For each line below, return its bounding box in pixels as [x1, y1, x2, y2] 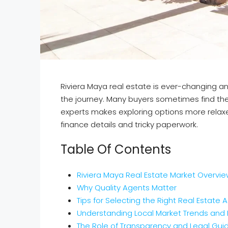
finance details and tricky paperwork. [61, 119, 198, 130]
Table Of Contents [61, 140, 171, 158]
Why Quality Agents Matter [77, 182, 177, 193]
